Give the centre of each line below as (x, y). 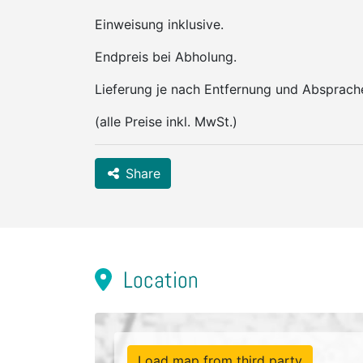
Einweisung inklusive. (159, 24)
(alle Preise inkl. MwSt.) (166, 122)
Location (158, 280)
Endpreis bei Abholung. (166, 57)
